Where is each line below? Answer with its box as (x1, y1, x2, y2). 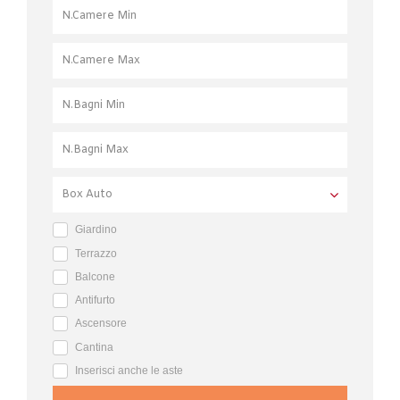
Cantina (75, 340, 113, 354)
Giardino (75, 223, 117, 237)
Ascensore (75, 317, 127, 330)
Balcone (75, 270, 115, 283)
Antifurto (75, 294, 115, 307)
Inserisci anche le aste (75, 364, 183, 378)
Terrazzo (75, 246, 117, 260)
